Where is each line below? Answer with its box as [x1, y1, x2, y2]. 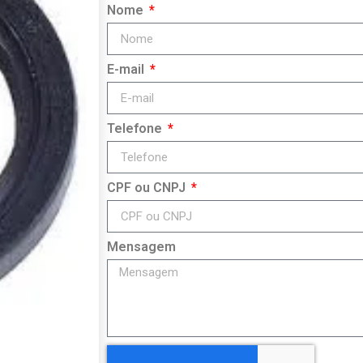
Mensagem [107, 239, 176, 255]
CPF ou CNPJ [107, 180, 189, 196]
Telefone [107, 121, 165, 137]
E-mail [107, 62, 147, 78]
